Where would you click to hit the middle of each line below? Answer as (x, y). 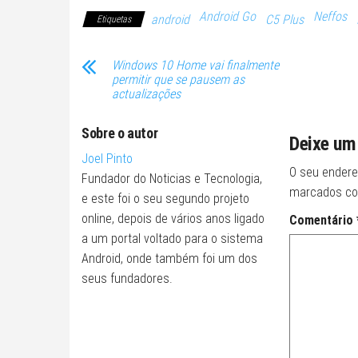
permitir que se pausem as (178, 80)
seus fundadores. (127, 278)
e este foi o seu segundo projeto (165, 199)
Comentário (322, 220)
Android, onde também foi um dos (169, 259)
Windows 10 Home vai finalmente (195, 65)
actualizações (146, 94)
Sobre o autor (120, 133)
